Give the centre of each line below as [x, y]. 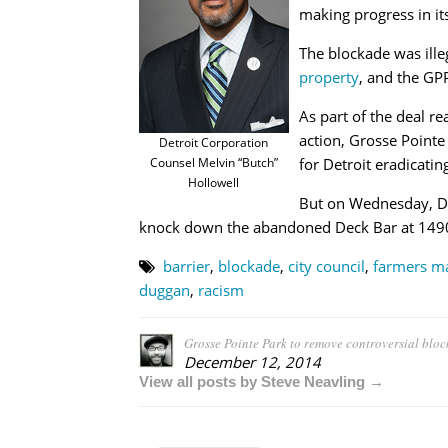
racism [220, 289]
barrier [186, 265]
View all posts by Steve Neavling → [261, 381]
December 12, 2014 [252, 361]
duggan [164, 289]
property [328, 76]
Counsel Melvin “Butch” [213, 162]
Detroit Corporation [213, 142]
